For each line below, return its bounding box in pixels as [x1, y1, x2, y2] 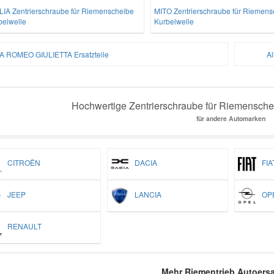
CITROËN [1, 157, 40, 168]
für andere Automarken [196, 113, 266, 123]
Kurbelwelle [154, 15, 194, 26]
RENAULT [1, 220, 42, 231]
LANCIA [128, 188, 161, 199]
